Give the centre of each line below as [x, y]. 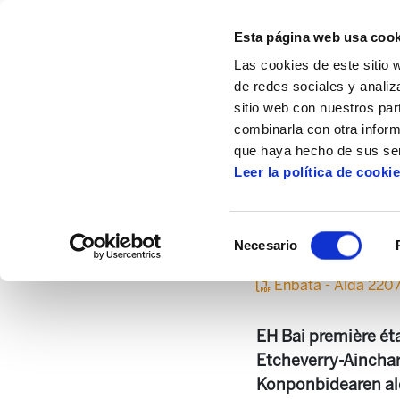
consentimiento [278, 277]
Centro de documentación [240, 144]
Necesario [266, 245]
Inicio [110, 144]
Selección [262, 234]
